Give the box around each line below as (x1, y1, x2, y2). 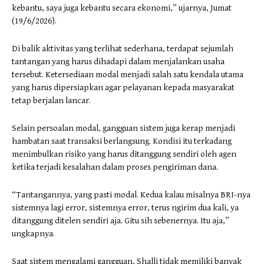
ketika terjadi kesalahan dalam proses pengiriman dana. (12, 161, 218, 172)
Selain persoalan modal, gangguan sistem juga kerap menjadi (12, 123, 235, 133)
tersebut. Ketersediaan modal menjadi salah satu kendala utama (12, 69, 243, 80)
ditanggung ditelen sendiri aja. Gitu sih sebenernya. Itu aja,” (12, 215, 229, 226)
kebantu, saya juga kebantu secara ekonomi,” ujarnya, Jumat (12, 2, 232, 13)
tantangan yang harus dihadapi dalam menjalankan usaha (12, 56, 225, 67)
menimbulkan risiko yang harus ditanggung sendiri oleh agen (12, 148, 236, 159)
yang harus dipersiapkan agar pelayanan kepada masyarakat (12, 82, 235, 93)
